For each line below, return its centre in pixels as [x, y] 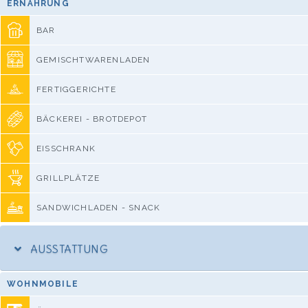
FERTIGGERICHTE [76, 89]
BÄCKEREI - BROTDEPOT [92, 119]
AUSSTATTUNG [68, 249]
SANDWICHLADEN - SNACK [99, 207]
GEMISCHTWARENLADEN [93, 59]
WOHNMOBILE [43, 284]
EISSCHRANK [66, 148]
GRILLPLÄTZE [68, 178]
